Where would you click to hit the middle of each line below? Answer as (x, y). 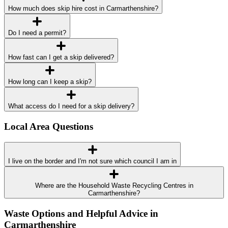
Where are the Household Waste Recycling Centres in (114, 185)
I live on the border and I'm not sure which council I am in (92, 161)
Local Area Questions (49, 127)
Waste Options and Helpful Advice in (81, 213)
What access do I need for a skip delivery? (71, 106)
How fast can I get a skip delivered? (61, 58)
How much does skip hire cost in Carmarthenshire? (83, 9)
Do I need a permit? (37, 33)
